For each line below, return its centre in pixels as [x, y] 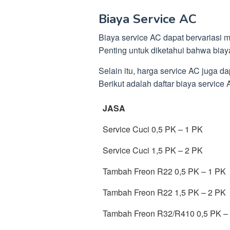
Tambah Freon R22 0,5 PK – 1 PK [164, 171]
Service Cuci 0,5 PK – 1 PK [153, 129]
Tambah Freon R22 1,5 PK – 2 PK [164, 192]
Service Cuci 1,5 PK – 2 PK [153, 150]
